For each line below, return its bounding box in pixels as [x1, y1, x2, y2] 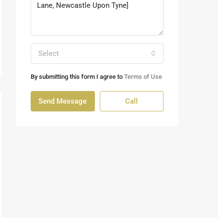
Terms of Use [124, 73, 162, 81]
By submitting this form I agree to [31, 73, 124, 81]
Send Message [38, 97, 87, 106]
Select [38, 49, 59, 58]
